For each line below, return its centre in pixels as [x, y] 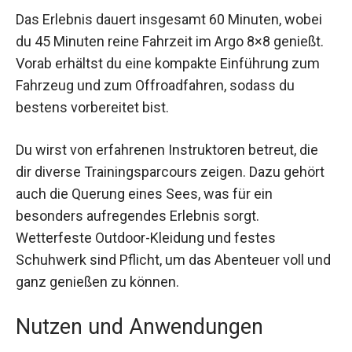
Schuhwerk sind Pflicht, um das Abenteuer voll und [173, 259]
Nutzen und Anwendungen [139, 326]
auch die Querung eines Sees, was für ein [144, 193]
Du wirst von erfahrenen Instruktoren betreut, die [167, 149]
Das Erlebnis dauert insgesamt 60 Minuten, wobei [169, 20]
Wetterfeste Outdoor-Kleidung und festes [146, 237]
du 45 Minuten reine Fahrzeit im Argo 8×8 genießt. [170, 42]
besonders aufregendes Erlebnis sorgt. [137, 215]
